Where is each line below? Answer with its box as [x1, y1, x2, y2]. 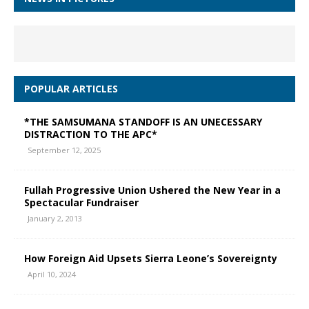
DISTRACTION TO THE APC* [24, 128, 157, 141]
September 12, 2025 [28, 145, 101, 155]
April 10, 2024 [28, 269, 76, 279]
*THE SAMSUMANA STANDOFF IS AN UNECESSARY [24, 115, 262, 128]
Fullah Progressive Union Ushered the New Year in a [24, 183, 281, 197]
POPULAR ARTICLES [24, 82, 118, 95]
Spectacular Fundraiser [24, 196, 139, 209]
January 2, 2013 [28, 213, 82, 223]
